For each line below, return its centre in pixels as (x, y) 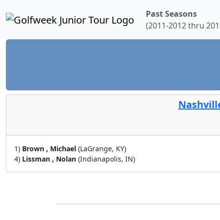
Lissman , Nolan (50, 159)
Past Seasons (171, 14)
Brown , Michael (50, 149)
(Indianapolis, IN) (107, 159)
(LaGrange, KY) (102, 149)
